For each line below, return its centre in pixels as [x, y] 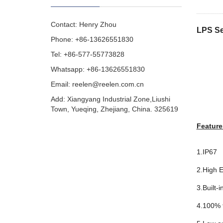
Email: [61, 84]
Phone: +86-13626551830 [92, 39]
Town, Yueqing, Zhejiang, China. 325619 [114, 109]
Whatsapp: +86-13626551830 [98, 69]
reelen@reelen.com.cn [108, 84]
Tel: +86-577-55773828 [88, 54]
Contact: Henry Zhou [84, 24]
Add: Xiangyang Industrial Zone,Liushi [111, 99]
